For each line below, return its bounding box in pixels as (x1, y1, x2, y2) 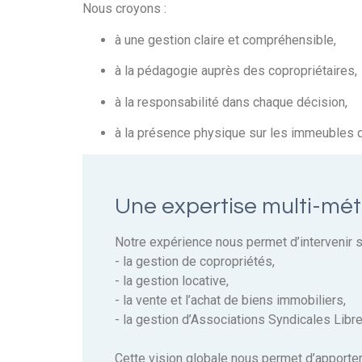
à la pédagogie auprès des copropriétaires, (115, 63, 357, 79)
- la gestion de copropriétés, (115, 254, 275, 270)
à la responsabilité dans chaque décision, (115, 94, 347, 110)
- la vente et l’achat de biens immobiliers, (115, 293, 346, 309)
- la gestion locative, (115, 273, 229, 289)
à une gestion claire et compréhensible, (115, 32, 336, 48)
